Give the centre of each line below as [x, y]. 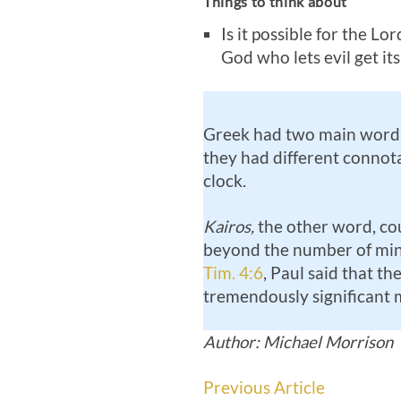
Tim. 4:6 [233, 273]
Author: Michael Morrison [298, 342]
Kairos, [229, 227]
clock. [225, 181]
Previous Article [264, 388]
